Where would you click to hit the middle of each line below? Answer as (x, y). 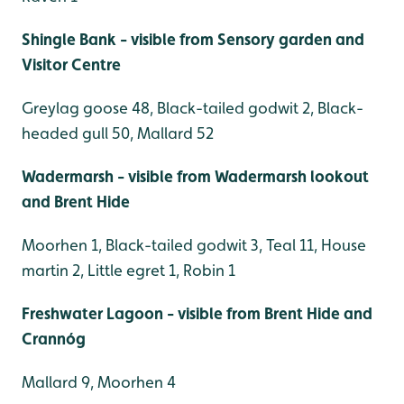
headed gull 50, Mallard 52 (118, 133)
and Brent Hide (76, 201)
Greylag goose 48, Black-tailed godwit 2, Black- (193, 107)
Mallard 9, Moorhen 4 (99, 381)
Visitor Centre (71, 64)
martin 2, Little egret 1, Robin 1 (129, 270)
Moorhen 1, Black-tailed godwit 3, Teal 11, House (194, 244)
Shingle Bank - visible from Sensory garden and (193, 39)
